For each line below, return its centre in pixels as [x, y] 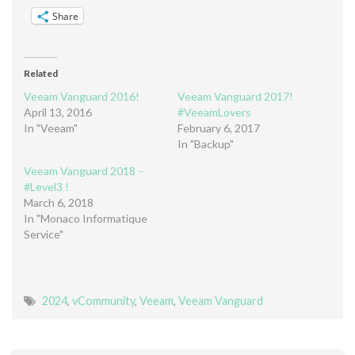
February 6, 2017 [219, 128]
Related [41, 74]
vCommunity [103, 301]
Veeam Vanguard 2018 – [84, 171]
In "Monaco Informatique [86, 219]
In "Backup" [206, 144]
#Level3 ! [46, 187]
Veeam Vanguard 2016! [82, 97]
